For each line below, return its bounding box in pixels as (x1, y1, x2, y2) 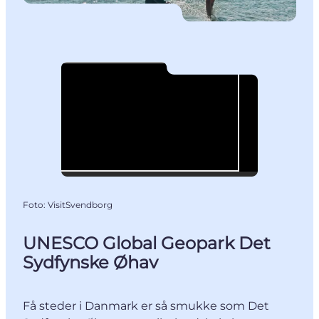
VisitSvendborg (48, 199, 113, 211)
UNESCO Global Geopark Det (23, 233, 271, 254)
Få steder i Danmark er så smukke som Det (23, 299, 269, 313)
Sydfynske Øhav (23, 252, 158, 273)
